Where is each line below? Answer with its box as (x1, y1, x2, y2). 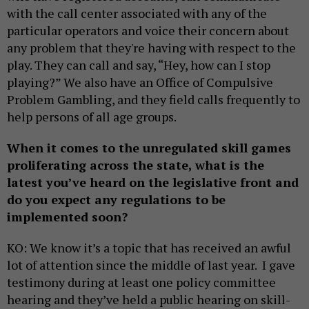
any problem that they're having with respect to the (7, 39, 296, 57)
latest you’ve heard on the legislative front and (7, 174, 299, 191)
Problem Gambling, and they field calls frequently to (7, 91, 300, 108)
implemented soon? (7, 208, 128, 226)
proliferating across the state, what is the (7, 157, 264, 174)
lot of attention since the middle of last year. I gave (7, 257, 295, 274)
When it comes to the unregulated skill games (7, 139, 291, 157)
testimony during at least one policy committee (7, 274, 276, 291)
